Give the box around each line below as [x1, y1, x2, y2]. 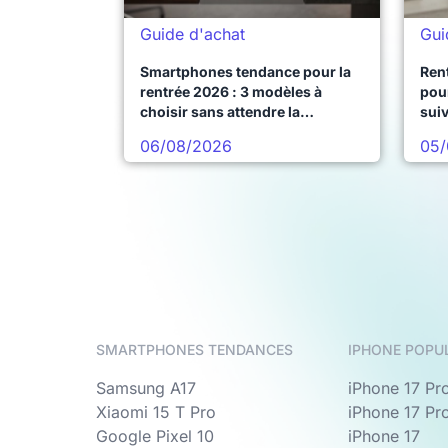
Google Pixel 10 [96, 426, 214, 446]
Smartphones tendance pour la [140, 63, 351, 80]
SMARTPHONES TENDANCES [96, 341, 293, 358]
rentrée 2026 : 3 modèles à [140, 83, 322, 100]
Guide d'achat [140, 24, 245, 44]
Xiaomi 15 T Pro [96, 402, 216, 422]
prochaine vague [140, 123, 255, 140]
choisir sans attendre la [140, 103, 300, 120]
